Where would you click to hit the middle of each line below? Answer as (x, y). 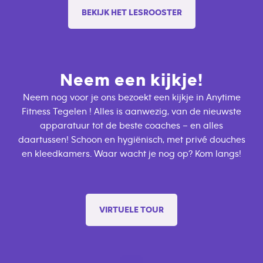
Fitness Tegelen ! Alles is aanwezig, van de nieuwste (131, 112)
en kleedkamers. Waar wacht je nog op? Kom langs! (131, 154)
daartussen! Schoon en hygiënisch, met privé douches (131, 140)
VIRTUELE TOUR (131, 210)
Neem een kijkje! (131, 81)
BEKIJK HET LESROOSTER (131, 13)
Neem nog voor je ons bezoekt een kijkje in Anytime (131, 98)
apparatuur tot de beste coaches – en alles (131, 126)
